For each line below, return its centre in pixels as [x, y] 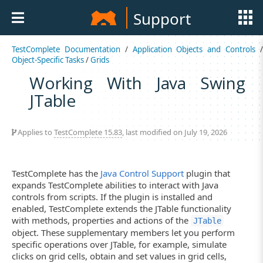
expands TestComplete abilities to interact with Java [115, 185]
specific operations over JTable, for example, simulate [119, 244]
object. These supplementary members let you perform [123, 232]
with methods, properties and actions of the [101, 220]
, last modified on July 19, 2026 [175, 132]
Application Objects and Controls [194, 49]
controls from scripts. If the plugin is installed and [112, 196]
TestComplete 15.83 [88, 132]
